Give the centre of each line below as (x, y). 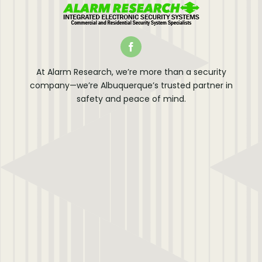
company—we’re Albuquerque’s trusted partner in (131, 86)
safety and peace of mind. (131, 99)
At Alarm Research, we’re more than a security (131, 72)
